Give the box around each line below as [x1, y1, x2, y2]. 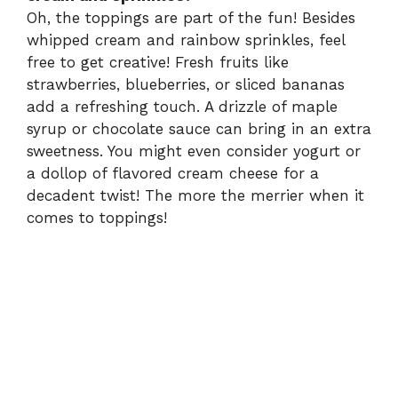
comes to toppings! [27, 209, 167, 227]
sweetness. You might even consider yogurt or [27, 142, 361, 161]
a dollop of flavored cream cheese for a [27, 164, 319, 183]
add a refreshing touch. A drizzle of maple [27, 98, 338, 116]
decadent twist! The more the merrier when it [27, 187, 364, 205]
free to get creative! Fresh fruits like [27, 53, 289, 72]
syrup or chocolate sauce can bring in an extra [27, 120, 371, 139]
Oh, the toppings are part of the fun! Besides [27, 9, 355, 28]
